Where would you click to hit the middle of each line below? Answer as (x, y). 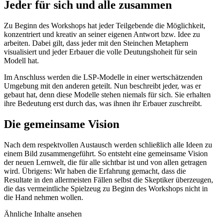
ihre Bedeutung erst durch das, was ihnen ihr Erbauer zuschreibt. (103, 104)
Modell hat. (21, 61)
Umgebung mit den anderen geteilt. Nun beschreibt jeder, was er (102, 86)
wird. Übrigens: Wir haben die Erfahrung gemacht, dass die (95, 171)
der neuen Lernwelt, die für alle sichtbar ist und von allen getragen (105, 163)
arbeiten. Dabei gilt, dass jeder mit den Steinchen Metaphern (96, 43)
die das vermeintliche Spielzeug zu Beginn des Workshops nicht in (106, 189)
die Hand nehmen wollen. (44, 198)
